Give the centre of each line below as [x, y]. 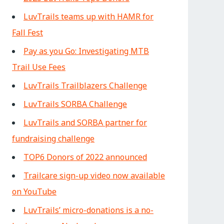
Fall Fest [27, 32]
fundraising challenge [53, 138]
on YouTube [34, 191]
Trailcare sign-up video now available [94, 175]
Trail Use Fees [39, 67]
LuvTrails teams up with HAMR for [88, 16]
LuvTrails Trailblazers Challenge [85, 85]
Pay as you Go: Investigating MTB [86, 51]
